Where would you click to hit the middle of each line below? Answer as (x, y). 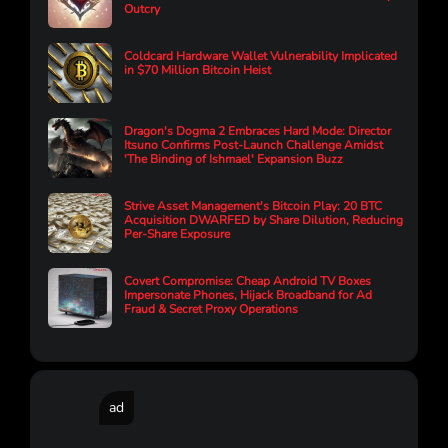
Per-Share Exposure (177, 234)
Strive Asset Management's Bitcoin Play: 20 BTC (253, 206)
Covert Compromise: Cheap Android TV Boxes (247, 281)
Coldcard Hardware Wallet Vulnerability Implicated (260, 56)
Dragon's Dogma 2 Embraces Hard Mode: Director (257, 131)
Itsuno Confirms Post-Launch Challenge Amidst (253, 145)
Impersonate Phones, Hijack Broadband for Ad (248, 295)
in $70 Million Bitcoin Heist (197, 70)
